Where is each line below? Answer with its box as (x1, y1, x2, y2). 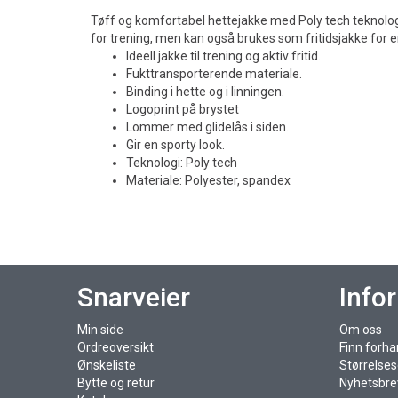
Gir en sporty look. (126, 138, 225, 152)
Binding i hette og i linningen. (126, 84, 284, 99)
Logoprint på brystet (126, 102, 239, 116)
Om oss (338, 322, 382, 337)
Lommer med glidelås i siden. (126, 120, 289, 134)
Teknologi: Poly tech (126, 155, 237, 170)
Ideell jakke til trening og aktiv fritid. (126, 49, 321, 63)
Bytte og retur (77, 376, 155, 390)
